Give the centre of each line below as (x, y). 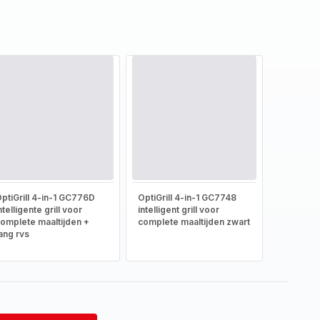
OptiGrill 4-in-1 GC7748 (187, 197)
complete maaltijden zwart (194, 222)
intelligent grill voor (178, 210)
